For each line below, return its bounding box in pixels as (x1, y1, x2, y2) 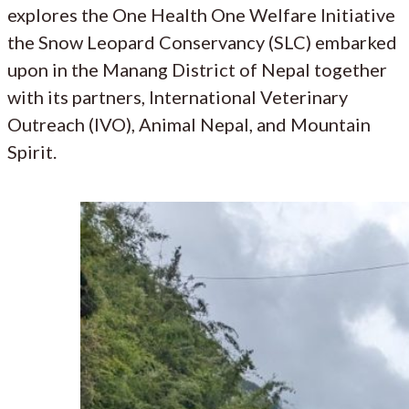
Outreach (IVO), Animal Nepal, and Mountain (7, 112, 371, 135)
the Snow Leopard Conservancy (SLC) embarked (7, 30, 397, 53)
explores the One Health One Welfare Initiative (7, 3, 395, 26)
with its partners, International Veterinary (7, 85, 348, 108)
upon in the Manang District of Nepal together (7, 58, 387, 80)
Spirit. (7, 140, 57, 163)
